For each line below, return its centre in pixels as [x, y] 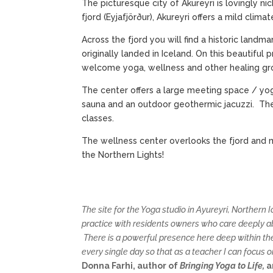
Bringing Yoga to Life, [223, 266]
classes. [98, 118]
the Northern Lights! [123, 154]
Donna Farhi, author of [131, 266]
